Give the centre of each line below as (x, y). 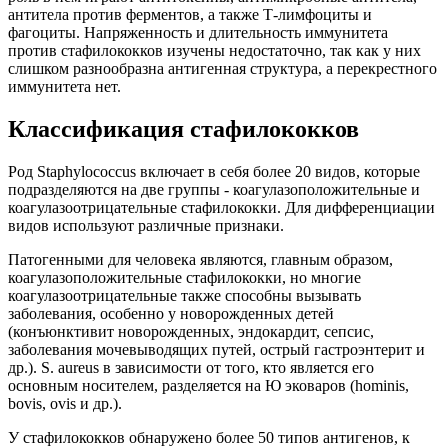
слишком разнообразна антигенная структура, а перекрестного (222, 69)
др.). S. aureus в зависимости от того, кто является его (191, 368)
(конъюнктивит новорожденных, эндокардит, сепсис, (191, 332)
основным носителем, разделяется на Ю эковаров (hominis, (208, 386)
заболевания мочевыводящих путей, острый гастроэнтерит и (216, 350)
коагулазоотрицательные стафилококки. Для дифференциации (221, 208)
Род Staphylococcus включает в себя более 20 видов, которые (214, 172)
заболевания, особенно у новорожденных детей (171, 314)
